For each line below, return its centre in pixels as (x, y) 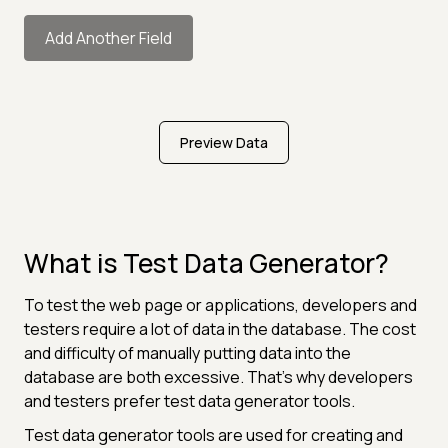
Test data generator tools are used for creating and (213, 434)
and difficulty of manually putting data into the (187, 352)
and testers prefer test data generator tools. (189, 400)
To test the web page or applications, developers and (220, 304)
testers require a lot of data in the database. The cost (220, 328)
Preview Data (224, 142)
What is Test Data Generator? (206, 262)
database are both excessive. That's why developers (218, 376)
